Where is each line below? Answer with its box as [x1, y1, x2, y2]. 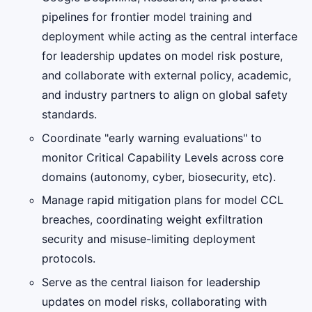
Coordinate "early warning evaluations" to [42, 130, 262, 145]
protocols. [42, 251, 95, 266]
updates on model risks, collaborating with [42, 295, 267, 309]
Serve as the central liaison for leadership [42, 275, 260, 290]
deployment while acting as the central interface [42, 29, 297, 44]
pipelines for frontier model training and [42, 10, 252, 24]
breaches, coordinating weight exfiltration [42, 212, 263, 227]
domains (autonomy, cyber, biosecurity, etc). [42, 169, 276, 184]
